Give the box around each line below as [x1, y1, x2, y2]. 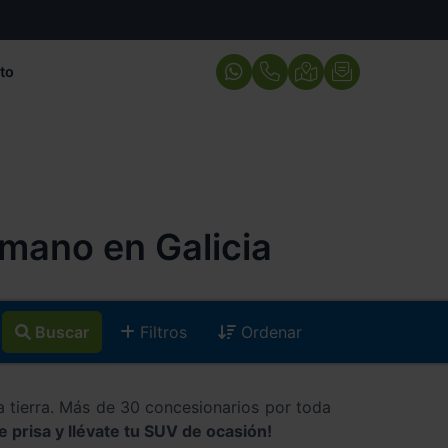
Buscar [35, 322, 90, 343]
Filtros [135, 322, 188, 343]
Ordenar [236, 322, 303, 343]
